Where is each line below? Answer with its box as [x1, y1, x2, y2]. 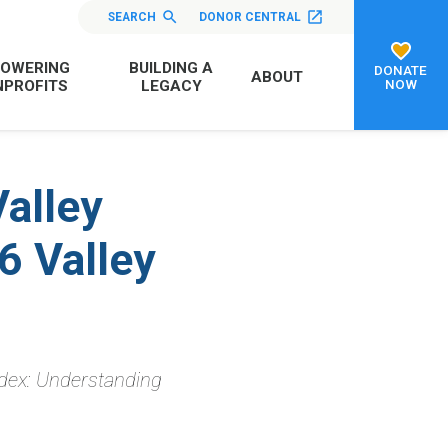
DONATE [374, 62, 428, 78]
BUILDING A [129, 58, 214, 77]
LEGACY [140, 76, 202, 95]
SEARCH [107, 9, 156, 24]
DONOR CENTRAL [198, 9, 301, 24]
